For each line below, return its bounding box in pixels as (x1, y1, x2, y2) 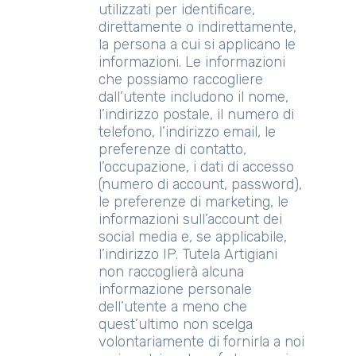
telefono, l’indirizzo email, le (99, 123, 276, 141)
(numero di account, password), (99, 176, 302, 193)
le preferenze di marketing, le (99, 193, 288, 211)
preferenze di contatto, (99, 141, 246, 158)
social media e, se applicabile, (99, 228, 287, 246)
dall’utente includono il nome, (99, 88, 288, 106)
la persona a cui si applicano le (99, 36, 296, 53)
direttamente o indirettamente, (99, 18, 296, 36)
